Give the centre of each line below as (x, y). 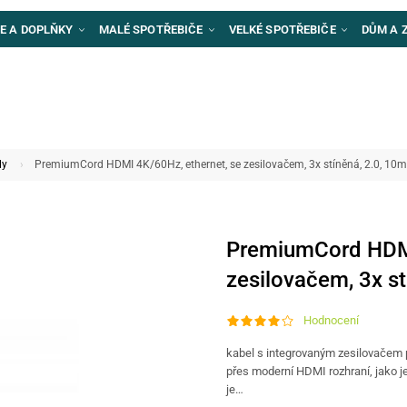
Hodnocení (331, 321)
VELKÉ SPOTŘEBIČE (283, 29)
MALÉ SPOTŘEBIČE (152, 29)
